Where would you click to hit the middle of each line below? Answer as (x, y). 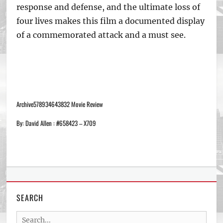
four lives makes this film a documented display (111, 21)
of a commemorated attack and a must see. (101, 35)
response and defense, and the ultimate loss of (109, 7)
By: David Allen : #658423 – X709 (56, 123)
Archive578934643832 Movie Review (60, 104)
